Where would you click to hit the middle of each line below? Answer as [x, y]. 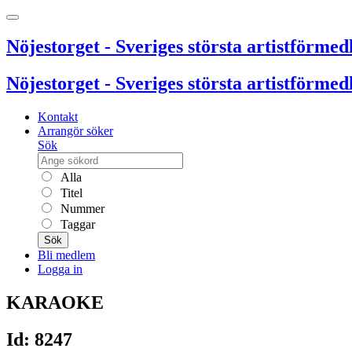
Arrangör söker [75, 130]
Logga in [60, 269]
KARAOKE [55, 302]
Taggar [76, 224]
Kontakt [58, 116]
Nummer [81, 208]
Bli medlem [66, 255]
